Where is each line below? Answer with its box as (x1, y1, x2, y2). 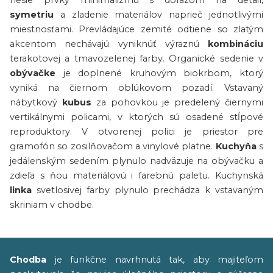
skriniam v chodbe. (10, 199, 94, 210)
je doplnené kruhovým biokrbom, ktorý (55, 68, 263, 79)
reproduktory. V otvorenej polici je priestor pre (10, 126, 263, 137)
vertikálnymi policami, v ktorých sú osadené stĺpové (10, 112, 263, 122)
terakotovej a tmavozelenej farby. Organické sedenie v (10, 53, 263, 64)
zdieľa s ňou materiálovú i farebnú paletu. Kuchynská (10, 170, 263, 181)
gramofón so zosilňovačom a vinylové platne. (10, 141, 216, 152)
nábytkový (10, 97, 62, 108)
